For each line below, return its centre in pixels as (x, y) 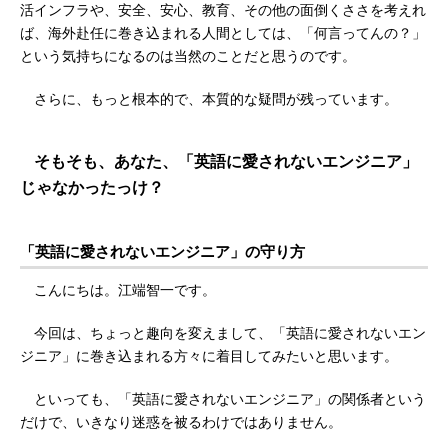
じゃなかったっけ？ (92, 187)
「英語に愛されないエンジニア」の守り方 (162, 251)
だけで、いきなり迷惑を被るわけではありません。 (181, 422)
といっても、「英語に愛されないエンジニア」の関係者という (223, 399)
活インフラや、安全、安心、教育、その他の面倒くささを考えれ (223, 10)
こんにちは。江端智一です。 (118, 290)
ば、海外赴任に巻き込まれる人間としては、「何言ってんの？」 (223, 33)
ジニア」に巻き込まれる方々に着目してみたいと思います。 (209, 356)
